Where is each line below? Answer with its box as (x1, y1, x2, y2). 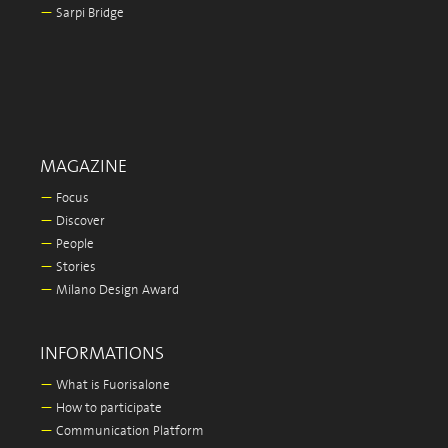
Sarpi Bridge (53, 6, 124, 21)
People (53, 237, 94, 252)
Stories (53, 260, 96, 275)
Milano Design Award (53, 283, 179, 298)
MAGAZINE (40, 157, 127, 177)
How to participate (53, 401, 162, 416)
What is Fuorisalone (53, 378, 170, 393)
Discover (53, 214, 105, 229)
